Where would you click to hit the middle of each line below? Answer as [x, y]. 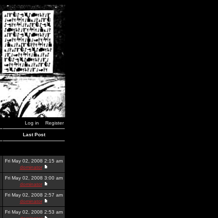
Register [54, 123]
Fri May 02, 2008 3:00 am [34, 178]
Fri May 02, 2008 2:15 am [34, 161]
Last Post [34, 135]
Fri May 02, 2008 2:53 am [34, 212]
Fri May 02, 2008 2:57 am [34, 195]
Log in [32, 123]
